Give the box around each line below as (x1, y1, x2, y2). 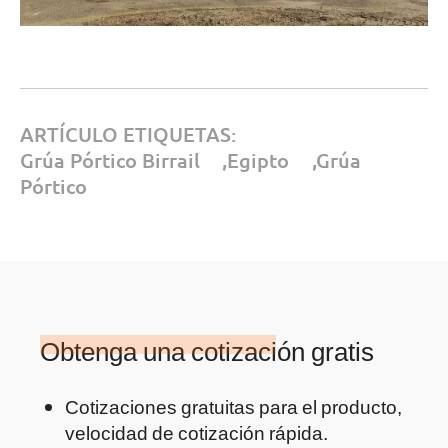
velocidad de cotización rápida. (64, 420, 328, 445)
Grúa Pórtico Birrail (19, 146, 200, 173)
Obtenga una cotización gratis (39, 336, 374, 368)
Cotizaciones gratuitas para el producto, (64, 394, 402, 419)
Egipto (227, 146, 290, 173)
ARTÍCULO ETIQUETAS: (19, 120, 236, 147)
